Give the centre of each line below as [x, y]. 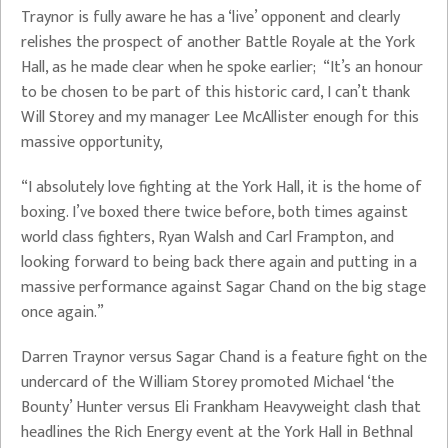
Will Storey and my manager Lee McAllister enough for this [220, 117]
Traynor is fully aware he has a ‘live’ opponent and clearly [210, 17]
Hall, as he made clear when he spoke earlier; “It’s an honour [222, 67]
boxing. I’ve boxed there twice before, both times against [214, 212]
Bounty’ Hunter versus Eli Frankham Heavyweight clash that [221, 407]
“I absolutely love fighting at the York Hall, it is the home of [221, 187]
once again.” [62, 312]
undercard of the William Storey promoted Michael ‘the [207, 382]
